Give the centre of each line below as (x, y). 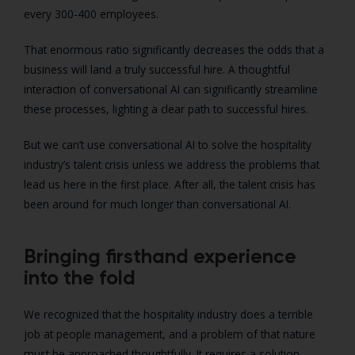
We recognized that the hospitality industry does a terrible (168, 315)
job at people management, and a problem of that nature (170, 334)
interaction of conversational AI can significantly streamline (171, 90)
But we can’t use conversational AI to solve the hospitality (168, 145)
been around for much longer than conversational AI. (157, 204)
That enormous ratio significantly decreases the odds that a (174, 50)
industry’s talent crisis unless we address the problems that (172, 165)
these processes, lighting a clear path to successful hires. (166, 109)
